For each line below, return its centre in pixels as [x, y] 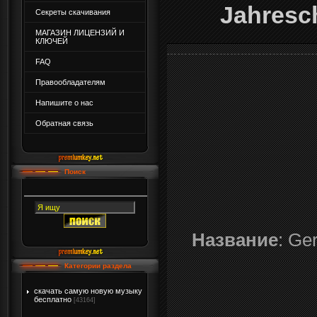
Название [235, 240]
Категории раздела [98, 266]
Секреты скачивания [73, 12]
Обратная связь [64, 123]
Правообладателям [70, 82]
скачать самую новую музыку [88, 291]
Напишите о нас [64, 103]
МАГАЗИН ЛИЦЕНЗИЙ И [80, 33]
